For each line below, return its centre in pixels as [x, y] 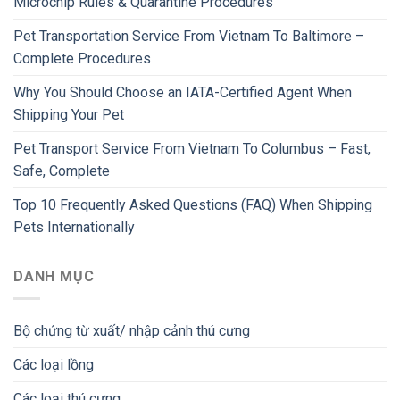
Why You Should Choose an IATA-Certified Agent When [183, 93]
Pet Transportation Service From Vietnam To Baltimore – [189, 37]
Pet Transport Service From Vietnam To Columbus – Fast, [192, 149]
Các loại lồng [54, 365]
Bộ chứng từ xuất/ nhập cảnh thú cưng [132, 331]
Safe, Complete [62, 171]
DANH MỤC [54, 277]
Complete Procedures [82, 59]
